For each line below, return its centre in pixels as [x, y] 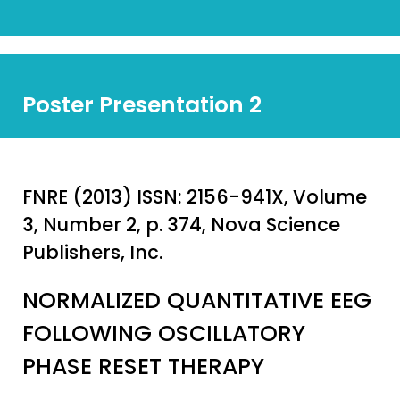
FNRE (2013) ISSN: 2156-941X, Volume [195, 197]
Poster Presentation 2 [142, 105]
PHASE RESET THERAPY [143, 367]
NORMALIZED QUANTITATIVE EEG [197, 300]
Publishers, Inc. [92, 252]
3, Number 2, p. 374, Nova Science [181, 225]
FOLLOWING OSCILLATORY [164, 333]
